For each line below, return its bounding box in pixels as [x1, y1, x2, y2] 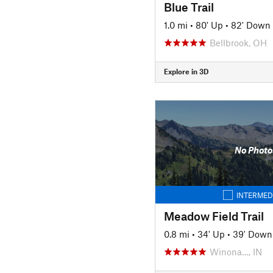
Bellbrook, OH [209, 37, 267, 48]
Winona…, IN [209, 246, 262, 257]
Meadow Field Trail [163, 208, 264, 223]
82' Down [230, 19, 271, 30]
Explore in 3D [163, 67, 208, 76]
